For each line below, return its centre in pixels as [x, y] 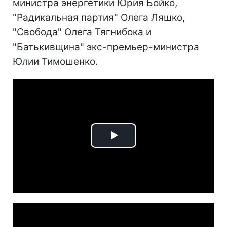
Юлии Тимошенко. [55, 62]
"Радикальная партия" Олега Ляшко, [99, 17]
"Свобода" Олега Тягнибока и [82, 32]
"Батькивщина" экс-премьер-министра [106, 47]
